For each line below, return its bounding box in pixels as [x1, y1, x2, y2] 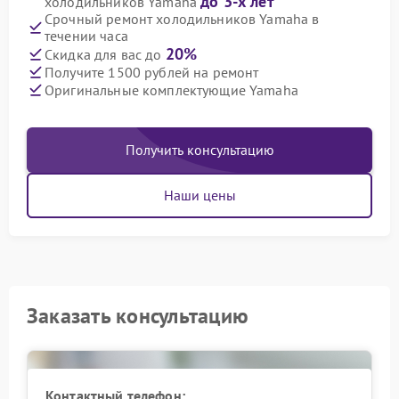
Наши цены [163, 186, 236, 204]
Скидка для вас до [45, 45, 166, 63]
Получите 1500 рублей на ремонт [45, 62, 259, 81]
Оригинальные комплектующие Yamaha [45, 80, 298, 99]
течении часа [45, 27, 128, 45]
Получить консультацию [125, 141, 274, 159]
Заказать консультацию [27, 302, 249, 330]
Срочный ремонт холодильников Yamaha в [45, 10, 320, 28]
